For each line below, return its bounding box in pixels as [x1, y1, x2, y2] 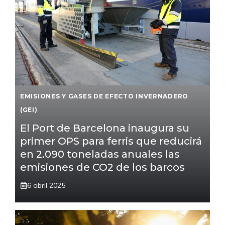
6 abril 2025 [27, 180, 65, 190]
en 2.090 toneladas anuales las [20, 148, 180, 160]
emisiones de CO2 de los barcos [20, 161, 185, 173]
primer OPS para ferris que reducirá [20, 135, 202, 147]
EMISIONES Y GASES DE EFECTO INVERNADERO [20, 92, 189, 100]
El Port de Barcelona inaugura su [20, 122, 189, 134]
